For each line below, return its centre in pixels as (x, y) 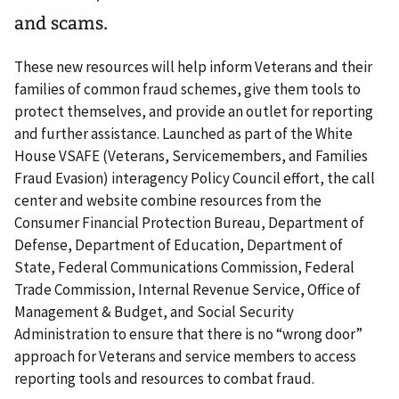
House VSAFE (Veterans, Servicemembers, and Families (191, 156)
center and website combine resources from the (168, 201)
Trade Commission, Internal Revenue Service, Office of (187, 290)
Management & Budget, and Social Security (154, 312)
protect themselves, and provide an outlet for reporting (194, 112)
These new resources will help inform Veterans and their (193, 67)
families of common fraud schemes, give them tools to (187, 90)
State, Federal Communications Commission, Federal (184, 268)
